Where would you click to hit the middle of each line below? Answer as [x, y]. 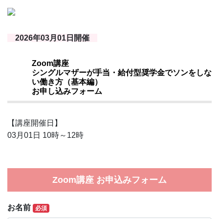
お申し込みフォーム [67, 91]
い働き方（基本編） [67, 82]
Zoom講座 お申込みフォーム [109, 180]
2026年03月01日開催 [52, 38]
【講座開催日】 [35, 123]
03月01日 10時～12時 [45, 135]
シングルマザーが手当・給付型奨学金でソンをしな [122, 73]
